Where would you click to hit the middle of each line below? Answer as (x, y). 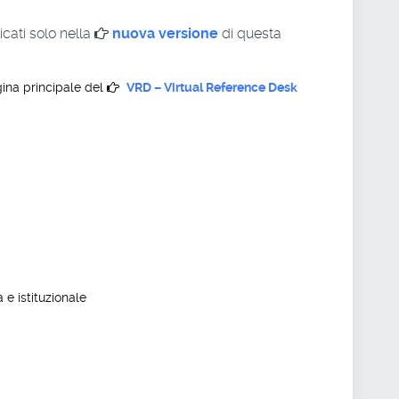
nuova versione (165, 33)
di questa (250, 33)
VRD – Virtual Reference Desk (212, 87)
